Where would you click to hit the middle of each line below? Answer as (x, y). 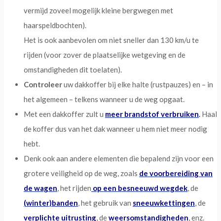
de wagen (40, 188)
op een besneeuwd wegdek (139, 188)
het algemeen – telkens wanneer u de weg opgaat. (104, 99)
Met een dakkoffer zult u (64, 114)
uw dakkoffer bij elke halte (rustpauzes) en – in (138, 85)
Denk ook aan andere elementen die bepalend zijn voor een (119, 159)
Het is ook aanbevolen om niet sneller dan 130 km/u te (111, 40)
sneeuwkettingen (164, 203)
